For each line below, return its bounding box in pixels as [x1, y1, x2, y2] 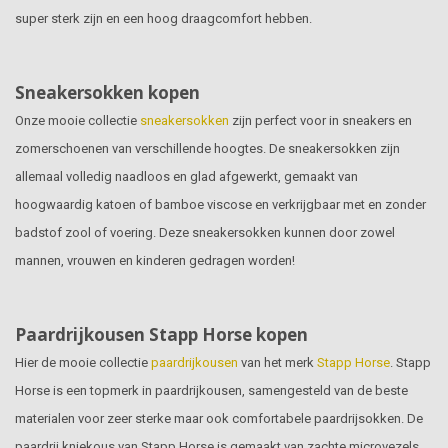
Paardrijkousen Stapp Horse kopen [15, 323, 308, 347]
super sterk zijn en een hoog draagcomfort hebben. [15, 10, 312, 26]
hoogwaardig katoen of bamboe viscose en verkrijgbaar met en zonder [15, 197, 426, 213]
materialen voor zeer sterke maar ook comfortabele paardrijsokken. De [15, 411, 423, 427]
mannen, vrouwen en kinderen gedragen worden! [15, 253, 295, 269]
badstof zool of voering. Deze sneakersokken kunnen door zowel [15, 225, 395, 241]
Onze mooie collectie [15, 113, 140, 129]
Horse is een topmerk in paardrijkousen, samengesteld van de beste [15, 383, 408, 399]
